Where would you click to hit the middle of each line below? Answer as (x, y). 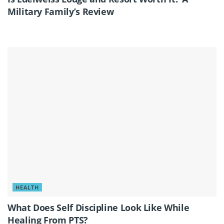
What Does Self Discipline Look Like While (98, 207)
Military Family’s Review (61, 11)
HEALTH (27, 187)
